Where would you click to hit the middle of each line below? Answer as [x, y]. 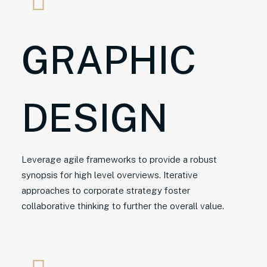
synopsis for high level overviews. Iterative [110, 175]
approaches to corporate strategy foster [106, 190]
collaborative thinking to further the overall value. [123, 206]
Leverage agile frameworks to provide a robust [119, 159]
